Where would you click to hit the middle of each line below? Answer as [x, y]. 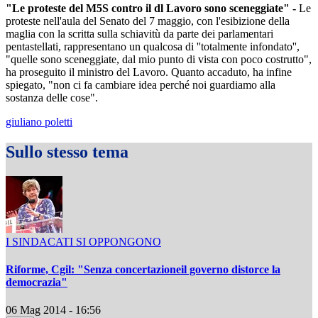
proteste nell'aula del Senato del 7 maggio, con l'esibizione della [148, 21]
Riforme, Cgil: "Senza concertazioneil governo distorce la [143, 270]
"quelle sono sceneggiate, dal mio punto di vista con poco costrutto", [159, 60]
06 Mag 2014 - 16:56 [53, 310]
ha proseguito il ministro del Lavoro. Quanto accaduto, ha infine [149, 72]
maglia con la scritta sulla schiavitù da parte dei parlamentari [139, 34]
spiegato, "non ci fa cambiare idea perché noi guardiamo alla [141, 85]
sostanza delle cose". [52, 98]
